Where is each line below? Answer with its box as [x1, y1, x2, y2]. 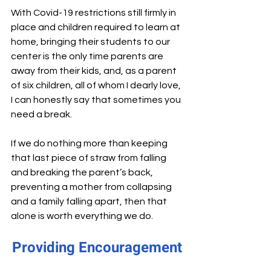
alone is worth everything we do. [11, 211, 153, 221]
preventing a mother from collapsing [11, 182, 174, 192]
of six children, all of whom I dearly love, [11, 80, 183, 91]
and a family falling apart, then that [11, 197, 169, 207]
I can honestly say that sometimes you [11, 95, 183, 105]
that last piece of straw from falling [11, 153, 168, 163]
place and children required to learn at [11, 22, 182, 33]
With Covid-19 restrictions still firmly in [11, 8, 178, 18]
